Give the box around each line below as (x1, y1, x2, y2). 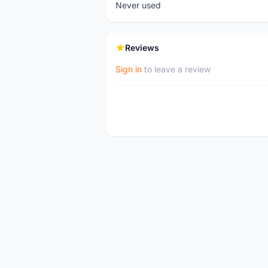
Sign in (115, 64, 142, 74)
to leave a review (142, 64, 211, 74)
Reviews (125, 42, 159, 53)
